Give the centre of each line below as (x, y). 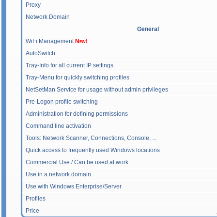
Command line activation (58, 126)
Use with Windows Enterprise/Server (74, 186)
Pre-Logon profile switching (62, 102)
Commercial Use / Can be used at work (77, 162)
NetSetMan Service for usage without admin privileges (97, 90)
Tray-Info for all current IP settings (70, 65)
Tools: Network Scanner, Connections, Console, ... (91, 138)
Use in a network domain (58, 174)
